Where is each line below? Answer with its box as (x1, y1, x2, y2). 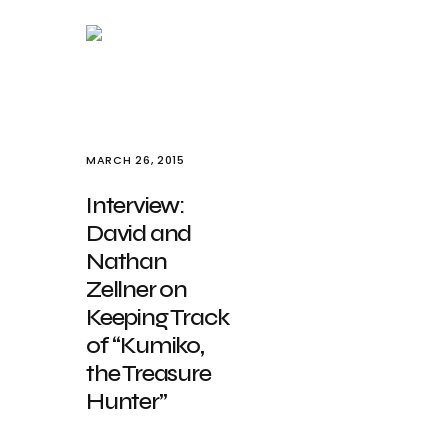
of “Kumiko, (86, 331, 204, 360)
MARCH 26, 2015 (86, 152, 185, 168)
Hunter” (86, 387, 167, 416)
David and (86, 219, 192, 248)
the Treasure (86, 359, 211, 388)
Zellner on (86, 275, 188, 304)
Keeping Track (86, 303, 229, 332)
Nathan (86, 247, 167, 276)
